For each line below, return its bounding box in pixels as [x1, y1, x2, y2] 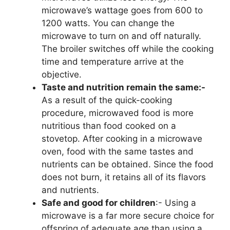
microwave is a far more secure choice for [42, 210, 214, 221]
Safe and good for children [42, 197, 156, 208]
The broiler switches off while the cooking [42, 43, 214, 54]
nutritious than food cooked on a [42, 120, 176, 131]
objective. [42, 69, 82, 80]
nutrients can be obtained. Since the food [42, 159, 214, 169]
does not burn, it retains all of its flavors [42, 171, 206, 182]
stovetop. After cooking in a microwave [42, 133, 202, 144]
